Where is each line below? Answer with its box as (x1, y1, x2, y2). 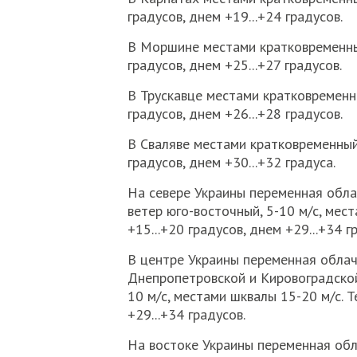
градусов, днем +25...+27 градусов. (127, 56, 342, 74)
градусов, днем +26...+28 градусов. (127, 104, 343, 123)
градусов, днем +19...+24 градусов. (127, 7, 343, 25)
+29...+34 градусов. (127, 305, 245, 324)
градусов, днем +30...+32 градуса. (127, 153, 335, 171)
